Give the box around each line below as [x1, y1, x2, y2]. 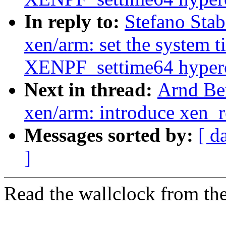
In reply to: [24, 11, 125, 33]
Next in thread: [24, 79, 157, 101]
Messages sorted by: [24, 124, 198, 146]
